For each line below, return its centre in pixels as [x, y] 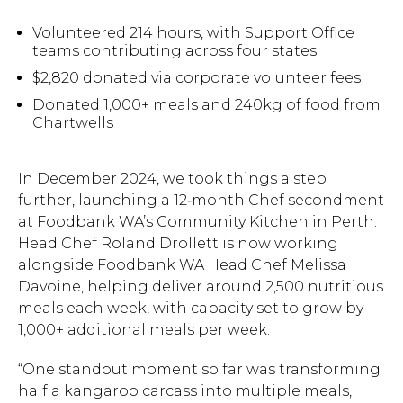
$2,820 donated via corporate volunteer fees [197, 77]
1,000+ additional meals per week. [144, 329]
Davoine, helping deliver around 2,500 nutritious [201, 286]
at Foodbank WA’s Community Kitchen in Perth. [197, 221]
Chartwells [73, 122]
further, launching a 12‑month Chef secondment [201, 200]
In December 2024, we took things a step [172, 178]
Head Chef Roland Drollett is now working [178, 243]
